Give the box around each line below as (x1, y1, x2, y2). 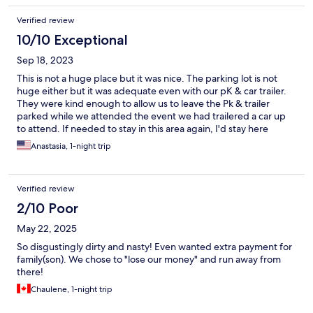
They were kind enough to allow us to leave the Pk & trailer (17, 97, 270, 110)
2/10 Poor (17, 200, 78, 217)
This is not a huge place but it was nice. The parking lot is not (17, 72, 277, 85)
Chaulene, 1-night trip (31, 284, 112, 296)
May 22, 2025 (17, 222, 77, 235)
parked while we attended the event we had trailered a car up (17, 110, 286, 123)
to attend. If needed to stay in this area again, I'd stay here (17, 122, 268, 136)
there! (17, 265, 43, 279)
